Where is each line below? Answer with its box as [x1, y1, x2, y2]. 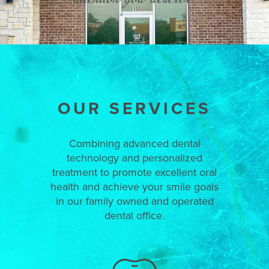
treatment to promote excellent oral [52, 165, 217, 180]
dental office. [104, 208, 165, 223]
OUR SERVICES [58, 96, 211, 121]
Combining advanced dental [68, 136, 201, 151]
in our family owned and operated [55, 193, 214, 209]
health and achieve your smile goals [50, 179, 219, 195]
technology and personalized [67, 150, 202, 166]
